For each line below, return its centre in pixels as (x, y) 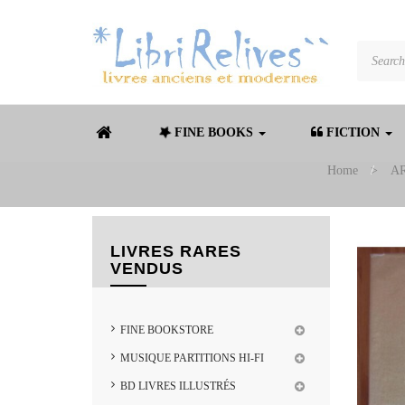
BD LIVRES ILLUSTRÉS (178, 386)
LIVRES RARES (176, 251)
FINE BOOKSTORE (167, 330)
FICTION (353, 132)
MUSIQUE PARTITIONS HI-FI (192, 358)
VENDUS (147, 268)
